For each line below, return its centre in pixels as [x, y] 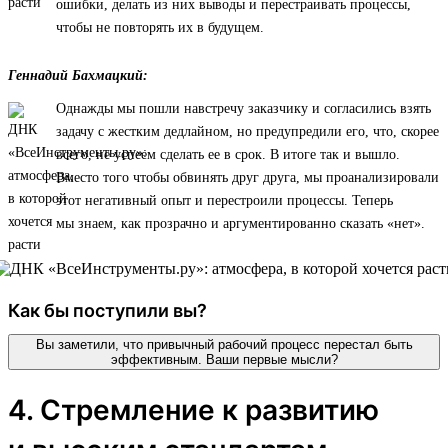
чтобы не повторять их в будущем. [160, 27]
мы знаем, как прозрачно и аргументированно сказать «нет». [240, 223]
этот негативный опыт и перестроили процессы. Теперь [224, 200]
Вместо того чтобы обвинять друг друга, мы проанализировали [247, 177]
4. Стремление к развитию [193, 409]
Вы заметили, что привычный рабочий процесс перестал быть [224, 344]
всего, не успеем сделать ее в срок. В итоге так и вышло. [228, 154]
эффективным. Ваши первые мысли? [224, 359]
